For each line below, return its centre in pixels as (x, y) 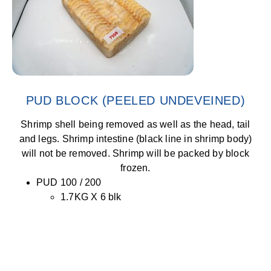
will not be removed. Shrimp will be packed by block (135, 153)
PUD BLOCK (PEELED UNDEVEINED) (135, 100)
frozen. (135, 168)
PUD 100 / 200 (69, 182)
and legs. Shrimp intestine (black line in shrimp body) (135, 139)
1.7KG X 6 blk (91, 197)
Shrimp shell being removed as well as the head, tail (135, 124)
